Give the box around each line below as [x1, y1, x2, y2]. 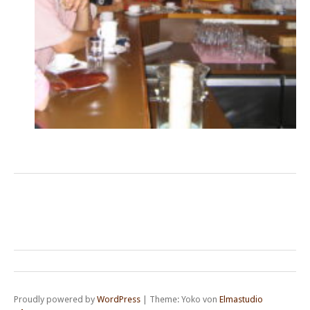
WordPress [97, 293, 140, 304]
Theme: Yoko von [149, 293, 219, 304]
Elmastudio [219, 293, 263, 304]
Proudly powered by [14, 293, 97, 304]
